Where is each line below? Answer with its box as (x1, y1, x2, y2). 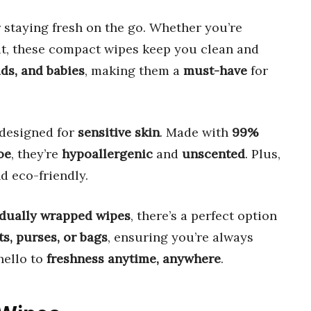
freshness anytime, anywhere (47, 250, 221, 267)
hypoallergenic (62, 145, 153, 162)
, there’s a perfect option (131, 207, 277, 224)
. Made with (160, 124, 232, 140)
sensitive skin (78, 124, 160, 140)
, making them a (85, 62, 183, 78)
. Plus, (245, 145, 280, 162)
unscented (182, 145, 245, 162)
